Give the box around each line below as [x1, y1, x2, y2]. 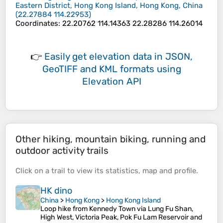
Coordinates [15, 19, 58, 28]
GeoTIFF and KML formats [42, 63, 154, 75]
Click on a [15, 166, 51, 176]
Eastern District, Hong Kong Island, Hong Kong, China [15, 1, 203, 10]
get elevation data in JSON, [72, 51, 193, 63]
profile [174, 166, 196, 176]
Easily [44, 51, 72, 63]
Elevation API [82, 76, 141, 88]
